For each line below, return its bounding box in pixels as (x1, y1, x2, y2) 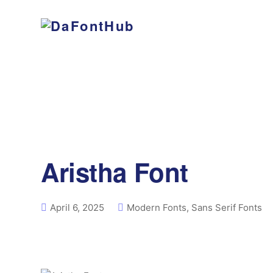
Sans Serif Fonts (191, 202, 262, 213)
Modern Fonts (127, 202, 186, 213)
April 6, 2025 (50, 202, 104, 213)
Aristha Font (41, 154, 188, 190)
